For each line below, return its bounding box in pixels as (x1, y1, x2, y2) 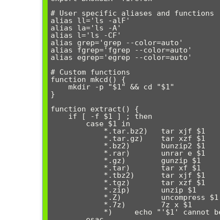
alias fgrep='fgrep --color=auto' (51, 46, 192, 55)
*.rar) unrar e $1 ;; (51, 149, 104, 158)
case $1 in (51, 119, 86, 129)
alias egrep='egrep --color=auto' (51, 53, 192, 62)
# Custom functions (51, 68, 130, 77)
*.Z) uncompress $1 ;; (51, 193, 104, 202)
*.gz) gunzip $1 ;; (51, 156, 104, 165)
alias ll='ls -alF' (51, 16, 130, 26)
